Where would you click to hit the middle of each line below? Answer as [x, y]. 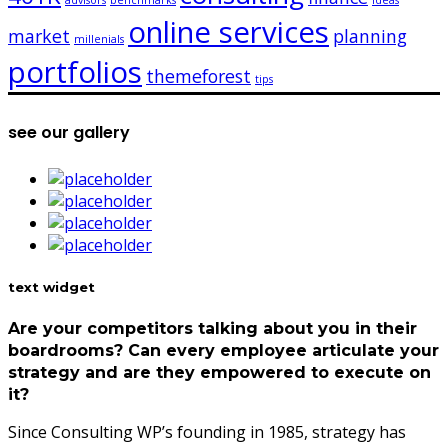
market [39, 36]
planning [370, 36]
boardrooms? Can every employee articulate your [223, 350]
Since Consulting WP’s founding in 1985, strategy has [207, 431]
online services [228, 32]
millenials [99, 39]
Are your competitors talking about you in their [212, 328]
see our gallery [69, 133]
